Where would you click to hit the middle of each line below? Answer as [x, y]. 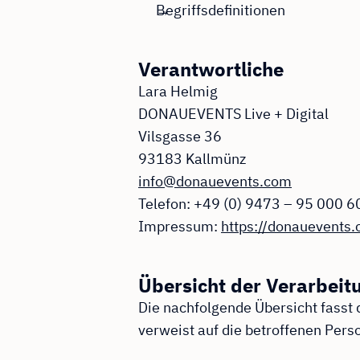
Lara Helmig [178, 92]
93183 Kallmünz [192, 159]
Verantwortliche [211, 70]
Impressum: [180, 227]
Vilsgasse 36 [180, 137]
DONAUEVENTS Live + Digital [233, 114]
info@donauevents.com [215, 182]
